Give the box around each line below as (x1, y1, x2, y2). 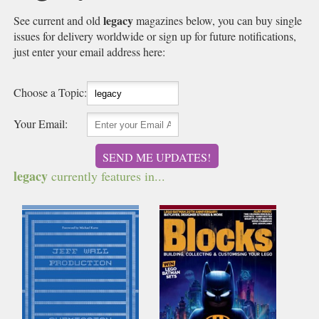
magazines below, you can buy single (133, 13, 303, 28)
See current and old (14, 13, 104, 28)
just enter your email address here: (14, 44, 166, 59)
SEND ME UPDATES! (103, 150, 211, 164)
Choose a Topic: (14, 85, 88, 100)
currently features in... (48, 167, 166, 184)
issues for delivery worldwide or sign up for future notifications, (14, 28, 297, 43)
